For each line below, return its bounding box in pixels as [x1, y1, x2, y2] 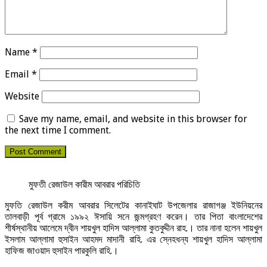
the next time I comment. [5, 125, 111, 136]
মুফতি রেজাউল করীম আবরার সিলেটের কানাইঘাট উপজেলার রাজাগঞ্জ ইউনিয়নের [5, 200, 262, 212]
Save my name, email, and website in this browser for [19, 113, 247, 125]
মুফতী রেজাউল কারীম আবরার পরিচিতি [29, 179, 140, 191]
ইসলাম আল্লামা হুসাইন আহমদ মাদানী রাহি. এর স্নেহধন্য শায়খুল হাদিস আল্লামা [5, 234, 262, 246]
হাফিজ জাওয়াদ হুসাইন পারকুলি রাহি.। [5, 245, 119, 257]
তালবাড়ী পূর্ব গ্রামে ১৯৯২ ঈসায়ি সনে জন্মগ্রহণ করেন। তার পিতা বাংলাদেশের [5, 211, 262, 223]
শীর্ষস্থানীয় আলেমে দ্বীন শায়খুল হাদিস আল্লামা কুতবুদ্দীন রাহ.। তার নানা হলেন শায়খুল [5, 222, 262, 234]
